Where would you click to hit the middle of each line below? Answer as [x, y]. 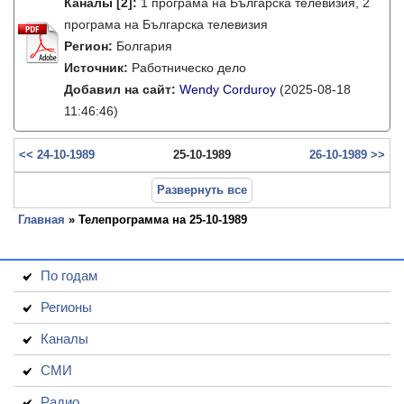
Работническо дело [189, 68]
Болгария [144, 46]
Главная [41, 220]
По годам [69, 275]
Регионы [66, 307]
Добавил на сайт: [122, 89]
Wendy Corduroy [228, 89]
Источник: [98, 68]
